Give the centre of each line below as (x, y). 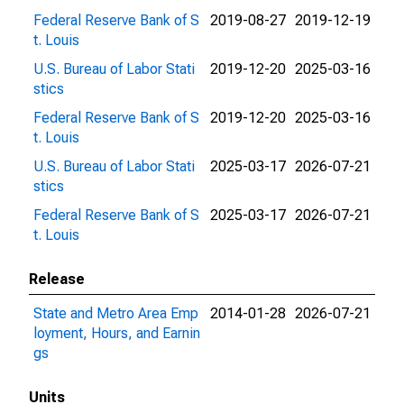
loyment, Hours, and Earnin (117, 333)
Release (57, 279)
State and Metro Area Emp (116, 313)
